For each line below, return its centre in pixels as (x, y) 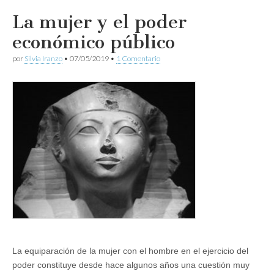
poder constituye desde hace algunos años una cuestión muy (131, 265)
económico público (94, 42)
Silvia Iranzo (43, 58)
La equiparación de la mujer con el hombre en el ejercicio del (130, 251)
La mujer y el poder (99, 22)
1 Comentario (138, 58)
